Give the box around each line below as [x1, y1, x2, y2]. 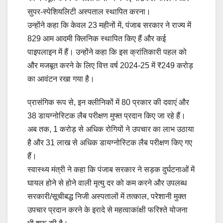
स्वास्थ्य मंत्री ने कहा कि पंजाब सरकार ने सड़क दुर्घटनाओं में [27, 165, 195, 174]
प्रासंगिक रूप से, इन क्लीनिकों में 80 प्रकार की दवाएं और [27, 98, 189, 107]
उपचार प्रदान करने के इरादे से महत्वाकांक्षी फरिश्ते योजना [27, 205, 188, 214]
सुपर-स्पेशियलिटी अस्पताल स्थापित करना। [27, 7, 151, 16]
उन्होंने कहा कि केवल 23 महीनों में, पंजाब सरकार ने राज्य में [27, 20, 191, 29]
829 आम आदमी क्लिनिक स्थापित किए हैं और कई [27, 34, 166, 43]
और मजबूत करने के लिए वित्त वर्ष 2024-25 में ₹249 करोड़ [27, 61, 193, 70]
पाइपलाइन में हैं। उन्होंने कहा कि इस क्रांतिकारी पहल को [27, 47, 187, 56]
